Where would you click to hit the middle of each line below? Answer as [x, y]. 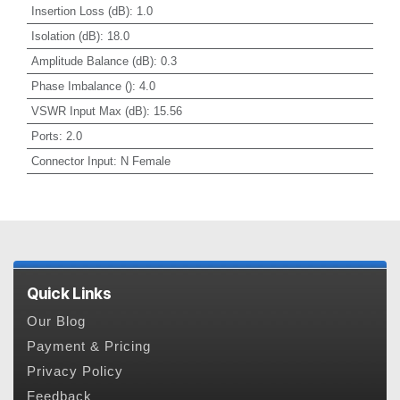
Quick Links [69, 293]
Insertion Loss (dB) [80, 11]
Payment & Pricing [89, 347]
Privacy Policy [75, 372]
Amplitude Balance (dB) [92, 61]
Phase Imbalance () [81, 86]
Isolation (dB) [65, 36]
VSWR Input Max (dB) [88, 111]
